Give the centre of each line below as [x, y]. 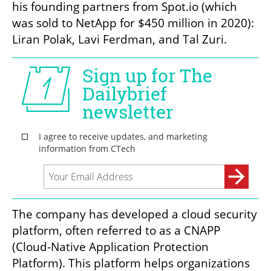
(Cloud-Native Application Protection [110, 247]
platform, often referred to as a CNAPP [116, 230]
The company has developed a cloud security [135, 214]
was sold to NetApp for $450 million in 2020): [133, 23]
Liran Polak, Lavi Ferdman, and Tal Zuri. [121, 39]
